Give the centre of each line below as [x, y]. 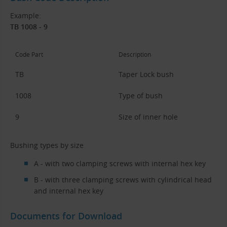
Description [135, 54]
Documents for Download [66, 216]
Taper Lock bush [146, 74]
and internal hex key [68, 191]
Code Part [29, 54]
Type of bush [141, 95]
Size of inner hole [148, 117]
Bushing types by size [47, 145]
